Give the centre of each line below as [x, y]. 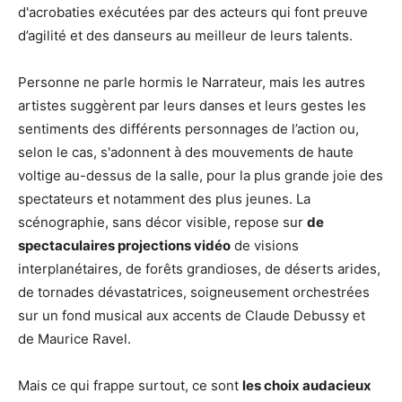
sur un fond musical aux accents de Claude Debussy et [192, 316]
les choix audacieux [307, 386]
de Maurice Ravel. [74, 339]
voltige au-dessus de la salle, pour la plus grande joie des [201, 176]
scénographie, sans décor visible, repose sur [162, 223]
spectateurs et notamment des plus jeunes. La [164, 199]
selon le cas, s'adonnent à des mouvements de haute [186, 153]
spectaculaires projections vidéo [124, 246]
